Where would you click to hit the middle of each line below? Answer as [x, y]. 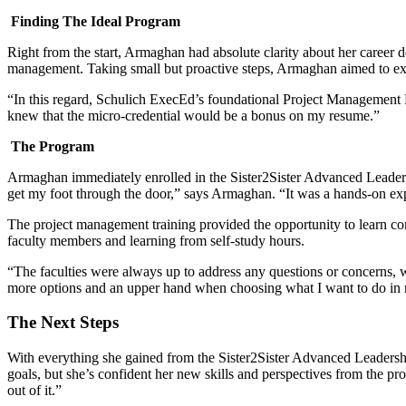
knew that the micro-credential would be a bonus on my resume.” [193, 115]
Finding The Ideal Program [96, 21]
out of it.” [36, 391]
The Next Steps [65, 323]
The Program [54, 146]
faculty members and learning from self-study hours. [156, 240]
